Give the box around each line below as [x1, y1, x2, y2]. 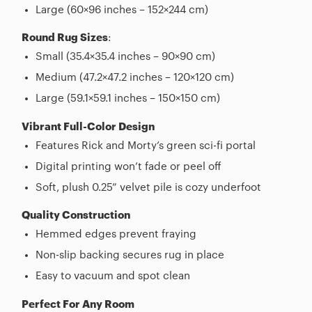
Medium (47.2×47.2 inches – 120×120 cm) [35, 72, 234, 84]
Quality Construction [22, 210, 130, 221]
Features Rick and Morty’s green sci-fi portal [35, 140, 256, 151]
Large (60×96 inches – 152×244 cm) [35, 4, 208, 15]
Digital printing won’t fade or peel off [35, 161, 221, 172]
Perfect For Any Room [22, 299, 134, 310]
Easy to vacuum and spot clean [35, 271, 190, 282]
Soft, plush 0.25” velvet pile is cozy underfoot [35, 182, 261, 193]
